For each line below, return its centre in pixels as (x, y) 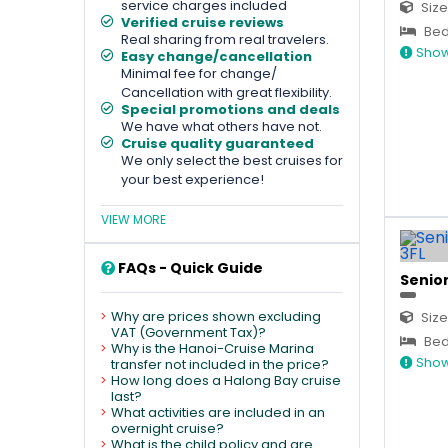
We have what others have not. (221, 126)
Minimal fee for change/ (199, 73)
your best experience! (192, 179)
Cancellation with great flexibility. (226, 92)
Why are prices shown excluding (216, 316)
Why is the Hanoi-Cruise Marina (212, 348)
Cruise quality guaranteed (217, 143)
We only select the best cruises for (232, 160)
